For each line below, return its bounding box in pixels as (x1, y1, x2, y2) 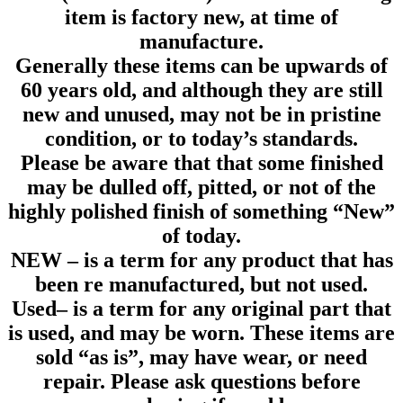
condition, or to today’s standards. (45, 127, 358, 151)
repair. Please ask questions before (42, 370, 361, 394)
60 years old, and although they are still (20, 78, 383, 103)
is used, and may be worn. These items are (8, 321, 395, 345)
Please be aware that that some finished (20, 151, 383, 175)
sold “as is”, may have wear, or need (36, 345, 367, 370)
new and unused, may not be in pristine (22, 103, 381, 127)
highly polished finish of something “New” (8, 200, 395, 224)
